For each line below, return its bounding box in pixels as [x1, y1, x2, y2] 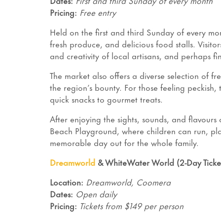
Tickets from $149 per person [79, 199, 184, 212]
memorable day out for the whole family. [49, 136, 199, 149]
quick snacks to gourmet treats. [49, 92, 165, 106]
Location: [49, 175, 83, 188]
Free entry [79, 5, 116, 19]
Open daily [75, 187, 117, 200]
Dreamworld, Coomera [85, 175, 171, 188]
